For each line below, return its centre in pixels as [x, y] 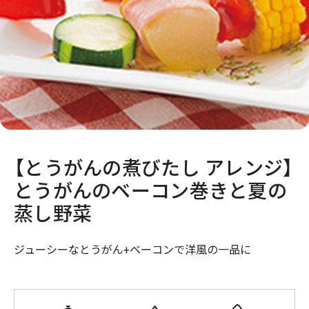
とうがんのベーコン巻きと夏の [150, 191]
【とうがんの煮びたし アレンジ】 [154, 169]
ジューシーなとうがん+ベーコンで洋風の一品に [132, 250]
